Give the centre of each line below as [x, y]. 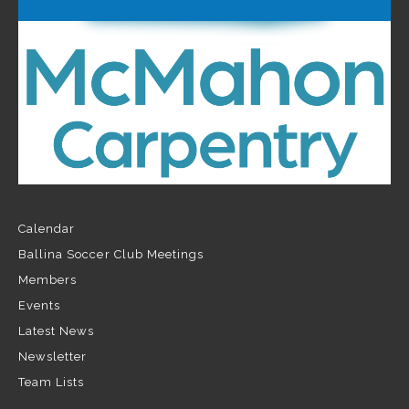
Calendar [47, 229]
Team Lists [52, 383]
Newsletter [53, 357]
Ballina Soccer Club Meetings [111, 255]
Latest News [57, 331]
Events [40, 306]
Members [48, 280]
